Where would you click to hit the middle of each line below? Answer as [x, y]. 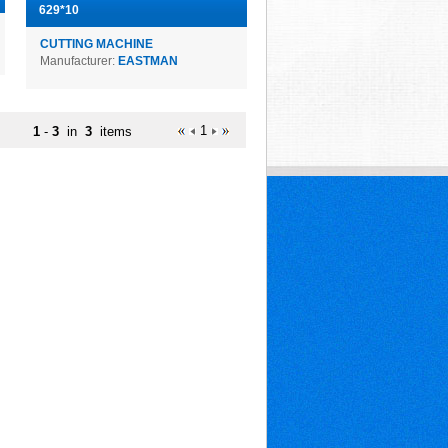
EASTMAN [148, 61]
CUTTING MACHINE [96, 44]
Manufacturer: [79, 61]
